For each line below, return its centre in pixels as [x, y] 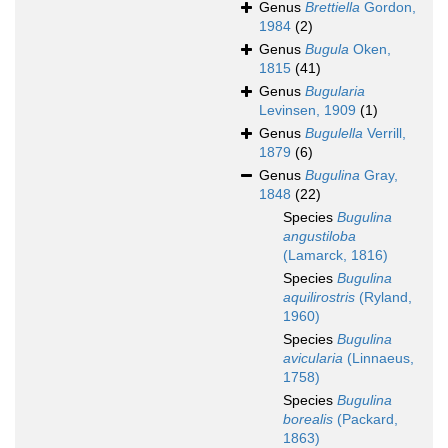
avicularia [313, 358]
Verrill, [384, 133]
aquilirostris [319, 297]
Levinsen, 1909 [307, 110]
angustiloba [319, 236]
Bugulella [334, 133]
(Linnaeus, [378, 358]
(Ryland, [383, 297]
